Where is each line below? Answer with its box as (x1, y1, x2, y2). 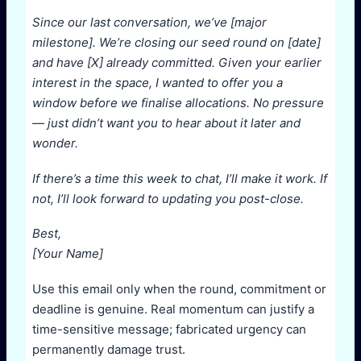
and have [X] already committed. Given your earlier (32, 55, 322, 71)
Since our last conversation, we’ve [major (32, 15, 267, 31)
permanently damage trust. (32, 341, 185, 357)
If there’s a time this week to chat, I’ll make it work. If (32, 170, 327, 186)
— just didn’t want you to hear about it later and (32, 115, 301, 131)
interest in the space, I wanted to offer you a (32, 75, 283, 91)
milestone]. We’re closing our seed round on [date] (32, 35, 321, 51)
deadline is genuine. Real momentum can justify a (32, 301, 314, 317)
